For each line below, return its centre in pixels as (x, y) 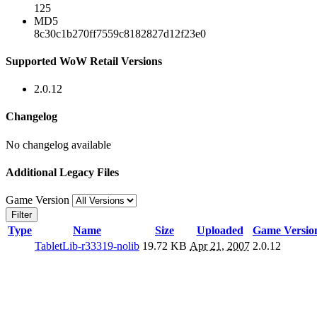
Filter (22, 215)
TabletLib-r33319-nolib (87, 246)
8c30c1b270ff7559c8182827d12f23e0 (120, 33)
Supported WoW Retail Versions (84, 61)
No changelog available (58, 144)
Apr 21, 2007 (220, 246)
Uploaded (220, 231)
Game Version (39, 200)
